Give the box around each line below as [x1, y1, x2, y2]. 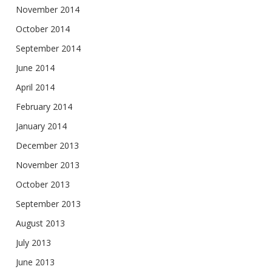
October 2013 [16, 178, 70, 190]
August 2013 [16, 217, 65, 229]
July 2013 [16, 237, 51, 248]
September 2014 [16, 42, 81, 54]
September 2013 [16, 198, 81, 209]
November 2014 [16, 4, 80, 15]
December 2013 [16, 140, 79, 151]
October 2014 [16, 23, 70, 35]
